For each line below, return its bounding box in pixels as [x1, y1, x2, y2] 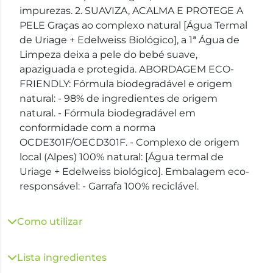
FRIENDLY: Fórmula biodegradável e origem [19, 78, 232, 90]
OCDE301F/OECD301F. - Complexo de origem [19, 136, 239, 148]
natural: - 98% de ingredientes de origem [19, 93, 218, 104]
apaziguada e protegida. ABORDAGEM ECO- [19, 63, 234, 75]
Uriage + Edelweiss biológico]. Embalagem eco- [19, 166, 249, 177]
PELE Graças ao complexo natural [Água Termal [19, 19, 247, 31]
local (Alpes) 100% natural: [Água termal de [19, 151, 224, 163]
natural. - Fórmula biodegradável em [19, 107, 196, 119]
